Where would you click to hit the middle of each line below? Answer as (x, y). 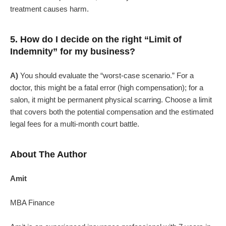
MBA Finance (32, 203)
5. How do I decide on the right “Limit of (96, 40)
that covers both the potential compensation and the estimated (112, 112)
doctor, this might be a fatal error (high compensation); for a (107, 88)
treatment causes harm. (49, 9)
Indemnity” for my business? (73, 52)
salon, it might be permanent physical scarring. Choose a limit (111, 100)
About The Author (48, 155)
